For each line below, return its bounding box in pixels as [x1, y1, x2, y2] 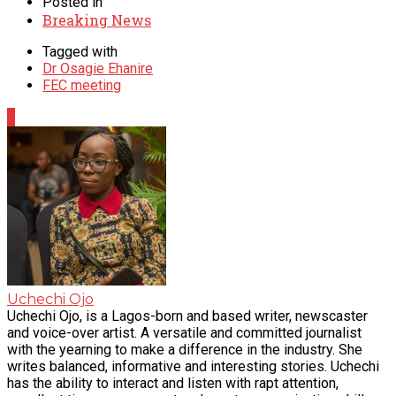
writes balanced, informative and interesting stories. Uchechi [7, 357, 379, 375]
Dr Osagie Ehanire [42, 59, 153, 77]
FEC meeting [42, 76, 121, 94]
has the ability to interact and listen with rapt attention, [7, 374, 339, 392]
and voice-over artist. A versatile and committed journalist [7, 324, 362, 341]
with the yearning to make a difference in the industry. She [7, 340, 362, 358]
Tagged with [42, 42, 118, 60]
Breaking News [42, 10, 151, 29]
